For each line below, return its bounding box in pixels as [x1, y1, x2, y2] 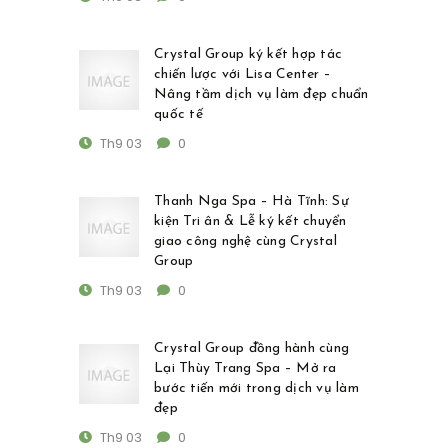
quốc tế [154, 107, 203, 123]
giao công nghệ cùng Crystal [154, 234, 337, 250]
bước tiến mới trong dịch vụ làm [154, 381, 359, 397]
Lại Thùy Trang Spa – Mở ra [154, 361, 337, 377]
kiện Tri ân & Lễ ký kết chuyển [154, 214, 347, 230]
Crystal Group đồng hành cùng [154, 341, 349, 357]
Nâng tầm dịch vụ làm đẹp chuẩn [154, 87, 369, 103]
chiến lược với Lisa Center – [154, 67, 331, 83]
